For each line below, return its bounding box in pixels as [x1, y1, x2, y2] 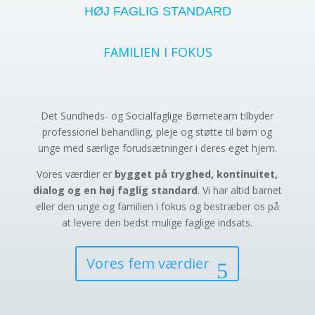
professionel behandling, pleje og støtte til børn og [42, 124, 273, 139]
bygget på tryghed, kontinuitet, [115, 167, 278, 181]
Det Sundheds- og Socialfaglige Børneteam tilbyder [41, 108, 274, 122]
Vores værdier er [37, 167, 115, 181]
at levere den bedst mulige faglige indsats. [62, 215, 253, 229]
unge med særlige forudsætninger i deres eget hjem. [37, 141, 277, 155]
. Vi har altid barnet [197, 183, 282, 197]
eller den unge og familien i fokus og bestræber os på [35, 199, 279, 213]
